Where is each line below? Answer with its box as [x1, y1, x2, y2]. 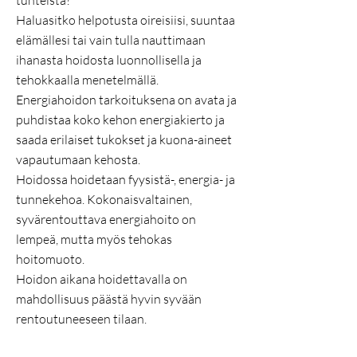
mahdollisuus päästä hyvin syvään [16, 291, 202, 307]
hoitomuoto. [16, 251, 84, 267]
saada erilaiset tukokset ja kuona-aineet [16, 131, 232, 147]
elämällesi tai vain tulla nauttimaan [16, 32, 206, 48]
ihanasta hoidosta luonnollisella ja [16, 52, 202, 68]
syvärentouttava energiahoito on [16, 211, 196, 227]
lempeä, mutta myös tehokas [16, 231, 172, 247]
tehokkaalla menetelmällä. [16, 72, 159, 88]
